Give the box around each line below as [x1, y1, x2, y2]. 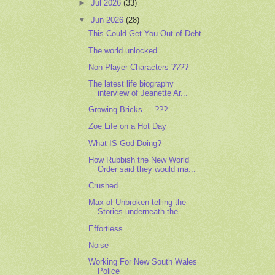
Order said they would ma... [98, 164, 196, 174]
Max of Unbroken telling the [88, 198, 187, 207]
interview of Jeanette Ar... [98, 88, 188, 98]
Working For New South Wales [88, 257, 198, 266]
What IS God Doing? [88, 138, 162, 148]
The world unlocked [88, 45, 158, 55]
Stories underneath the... [98, 207, 186, 217]
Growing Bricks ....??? [88, 105, 168, 115]
